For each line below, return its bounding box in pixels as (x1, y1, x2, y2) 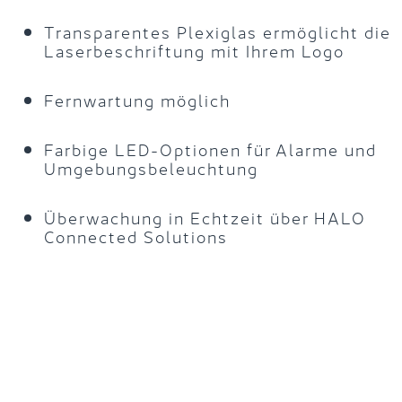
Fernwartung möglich (43, 85, 231, 111)
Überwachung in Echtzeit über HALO (43, 203, 366, 229)
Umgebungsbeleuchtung (43, 153, 258, 179)
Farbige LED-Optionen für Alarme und (43, 135, 377, 161)
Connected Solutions (43, 222, 228, 248)
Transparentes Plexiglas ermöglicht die (43, 17, 391, 43)
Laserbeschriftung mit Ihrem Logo (43, 36, 345, 62)
